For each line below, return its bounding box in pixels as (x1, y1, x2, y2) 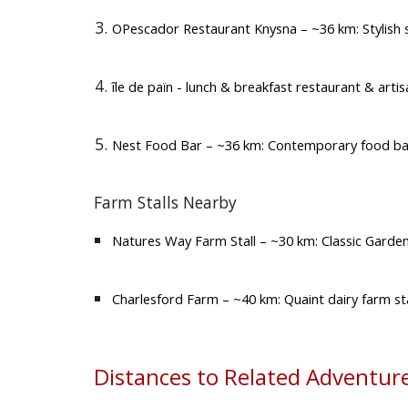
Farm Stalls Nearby (93, 191, 237, 214)
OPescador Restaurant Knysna (111, 18, 297, 37)
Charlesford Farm (111, 290, 219, 309)
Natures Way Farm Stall (111, 231, 256, 250)
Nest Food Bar (111, 135, 202, 154)
